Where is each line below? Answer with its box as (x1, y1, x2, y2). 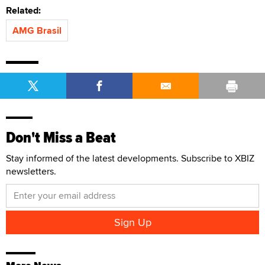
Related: (6, 3, 46, 17)
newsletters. (6, 164, 56, 178)
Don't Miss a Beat (6, 125, 116, 149)
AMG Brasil (12, 23, 62, 37)
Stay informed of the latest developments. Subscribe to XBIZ (6, 151, 254, 165)
